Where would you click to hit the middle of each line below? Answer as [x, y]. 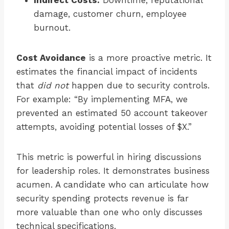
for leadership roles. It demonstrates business [113, 171]
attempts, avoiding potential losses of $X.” [104, 127]
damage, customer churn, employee [110, 14]
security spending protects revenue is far [102, 199]
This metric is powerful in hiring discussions [109, 157]
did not [53, 86]
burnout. [52, 28]
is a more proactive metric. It [149, 58]
